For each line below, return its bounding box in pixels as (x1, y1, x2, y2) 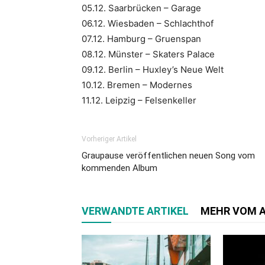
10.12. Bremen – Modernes (82, 79, 192, 91)
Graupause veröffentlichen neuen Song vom (82, 150, 255, 161)
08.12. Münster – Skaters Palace (82, 48, 215, 60)
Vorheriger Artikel (82, 134, 137, 143)
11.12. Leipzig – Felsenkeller (82, 94, 196, 106)
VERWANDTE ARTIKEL (82, 204, 189, 217)
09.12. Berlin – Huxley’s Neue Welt (82, 63, 224, 75)
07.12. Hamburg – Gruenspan (82, 33, 201, 44)
